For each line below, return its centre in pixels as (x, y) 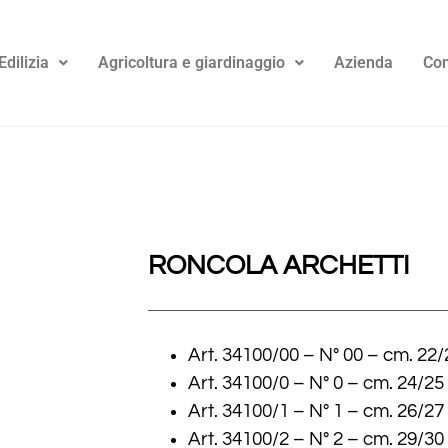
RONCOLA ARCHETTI (278, 266)
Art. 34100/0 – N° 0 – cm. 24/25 (316, 383)
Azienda (364, 63)
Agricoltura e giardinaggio (192, 63)
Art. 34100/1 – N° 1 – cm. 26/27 (316, 411)
